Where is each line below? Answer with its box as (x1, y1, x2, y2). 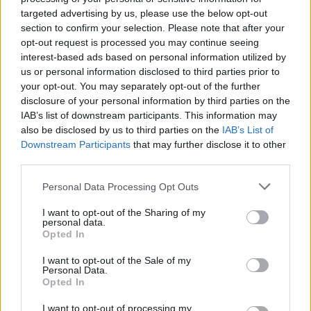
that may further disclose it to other (131, 139, 286, 150)
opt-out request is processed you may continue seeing (21, 37, 259, 48)
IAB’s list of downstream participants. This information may (21, 110, 277, 121)
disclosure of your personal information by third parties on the (21, 95, 290, 106)
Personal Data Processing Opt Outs (42, 180, 199, 192)
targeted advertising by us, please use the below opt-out (21, 8, 267, 19)
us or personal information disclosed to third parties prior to (21, 66, 280, 77)
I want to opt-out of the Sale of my (42, 255, 191, 266)
